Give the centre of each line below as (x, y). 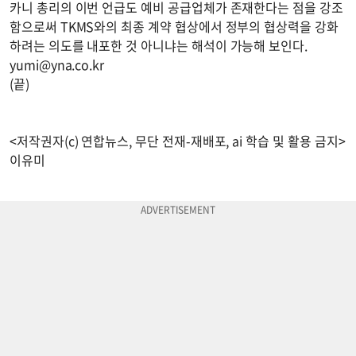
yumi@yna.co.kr (57, 65)
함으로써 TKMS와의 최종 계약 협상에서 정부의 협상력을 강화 (174, 27)
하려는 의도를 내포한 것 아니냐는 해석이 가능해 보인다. (159, 46)
